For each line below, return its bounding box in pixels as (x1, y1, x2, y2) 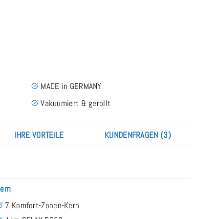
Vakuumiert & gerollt (41, 97, 111, 109)
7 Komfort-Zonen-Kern (5, 199, 80, 211)
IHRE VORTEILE (14, 129, 64, 140)
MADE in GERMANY (41, 80, 102, 91)
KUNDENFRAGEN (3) (105, 129, 171, 140)
